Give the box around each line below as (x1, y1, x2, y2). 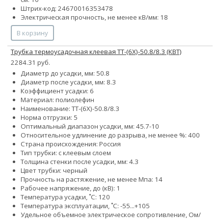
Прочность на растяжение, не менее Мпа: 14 (21, 175, 163, 184)
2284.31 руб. (11, 58, 50, 67)
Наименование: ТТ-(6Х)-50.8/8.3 (21, 104, 119, 113)
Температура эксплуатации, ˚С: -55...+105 (21, 201, 150, 211)
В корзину (17, 28, 48, 38)
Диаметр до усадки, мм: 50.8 (21, 69, 110, 78)
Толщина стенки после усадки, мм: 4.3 (21, 157, 138, 166)
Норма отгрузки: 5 (21, 113, 78, 122)
